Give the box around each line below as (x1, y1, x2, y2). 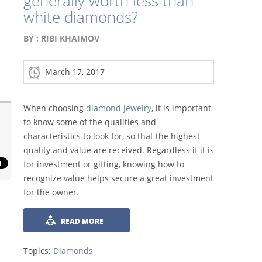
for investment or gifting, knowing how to (23, 158, 184, 170)
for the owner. (23, 186, 79, 198)
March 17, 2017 (40, 65, 105, 77)
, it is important (151, 102, 211, 113)
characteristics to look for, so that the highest (23, 130, 200, 142)
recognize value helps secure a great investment (23, 172, 213, 184)
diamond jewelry (86, 102, 151, 113)
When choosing (23, 102, 86, 113)
